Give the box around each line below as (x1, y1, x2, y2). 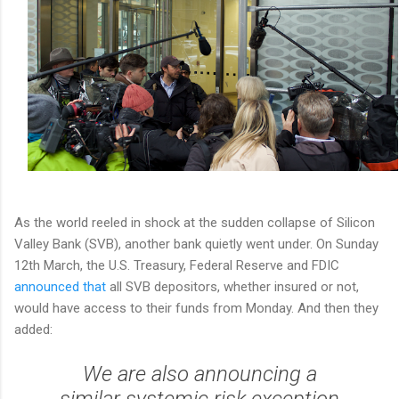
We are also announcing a (82, 362, 317, 387)
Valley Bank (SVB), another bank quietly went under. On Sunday (14, 236, 379, 253)
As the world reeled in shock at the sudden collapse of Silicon (14, 215, 375, 232)
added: (14, 322, 56, 338)
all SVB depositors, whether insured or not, (106, 279, 359, 296)
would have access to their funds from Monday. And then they (14, 300, 379, 317)
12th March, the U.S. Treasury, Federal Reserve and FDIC (14, 257, 339, 274)
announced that (14, 279, 106, 296)
